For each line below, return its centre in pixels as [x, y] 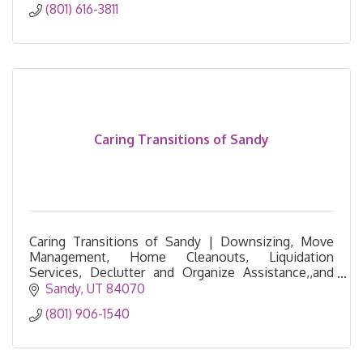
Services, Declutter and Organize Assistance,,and [181, 273]
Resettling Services [85, 288]
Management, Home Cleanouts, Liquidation [181, 257]
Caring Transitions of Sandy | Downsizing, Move [181, 242]
